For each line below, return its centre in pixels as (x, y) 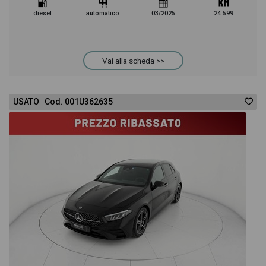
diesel (42, 13)
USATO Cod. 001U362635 (63, 102)
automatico (103, 13)
